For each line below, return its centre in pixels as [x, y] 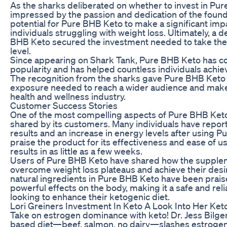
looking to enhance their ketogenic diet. [90, 196]
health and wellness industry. [68, 96]
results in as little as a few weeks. [76, 151]
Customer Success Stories [64, 105]
